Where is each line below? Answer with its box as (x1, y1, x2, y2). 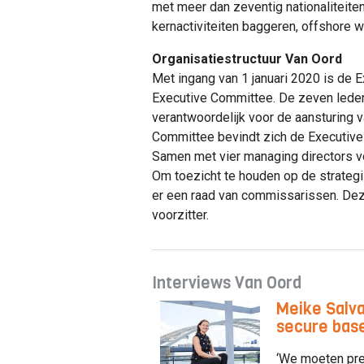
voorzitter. (152, 206, 212, 223)
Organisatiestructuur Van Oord (152, 50, 345, 67)
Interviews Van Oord (152, 271, 301, 294)
